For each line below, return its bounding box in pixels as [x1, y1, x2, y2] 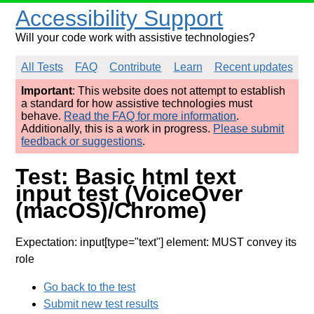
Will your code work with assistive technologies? [15, 32, 256, 43]
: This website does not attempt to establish [72, 85, 286, 97]
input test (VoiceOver [15, 181, 243, 207]
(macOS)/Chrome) [15, 198, 207, 224]
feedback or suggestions [21, 135, 143, 147]
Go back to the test [43, 280, 136, 293]
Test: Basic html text [15, 164, 237, 190]
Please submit [213, 123, 285, 135]
